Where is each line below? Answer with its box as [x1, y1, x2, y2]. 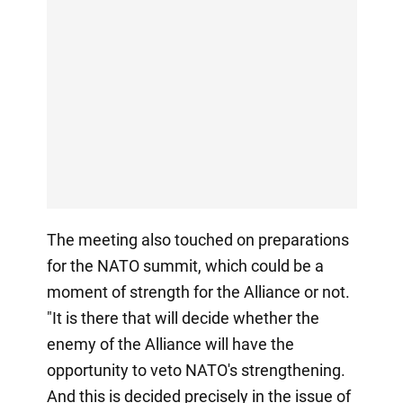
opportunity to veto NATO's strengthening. [46, 360, 345, 380]
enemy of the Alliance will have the [46, 334, 294, 354]
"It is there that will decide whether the [46, 308, 319, 327]
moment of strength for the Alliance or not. [46, 282, 350, 301]
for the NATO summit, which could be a [46, 255, 324, 275]
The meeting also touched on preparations [46, 229, 349, 249]
